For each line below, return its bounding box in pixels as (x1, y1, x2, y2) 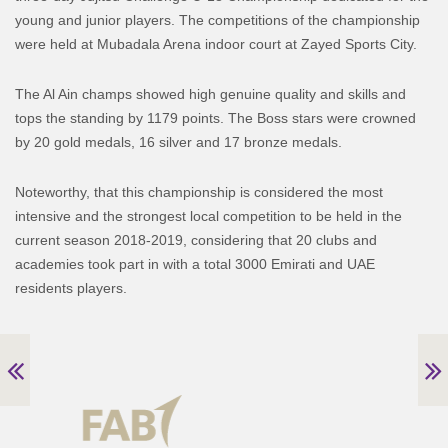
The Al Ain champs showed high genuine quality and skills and (15, 85, 406, 102)
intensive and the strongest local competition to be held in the (15, 207, 402, 224)
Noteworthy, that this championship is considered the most (15, 183, 383, 200)
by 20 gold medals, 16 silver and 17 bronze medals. (15, 133, 342, 150)
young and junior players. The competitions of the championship (15, 11, 420, 28)
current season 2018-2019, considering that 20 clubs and (15, 231, 377, 248)
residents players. (15, 279, 127, 296)
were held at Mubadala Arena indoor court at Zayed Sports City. (15, 35, 417, 52)
